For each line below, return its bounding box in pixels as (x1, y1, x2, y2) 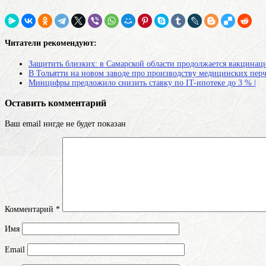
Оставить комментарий (5, 97, 106, 109)
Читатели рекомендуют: (5, 39, 97, 48)
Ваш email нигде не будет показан (5, 119, 126, 128)
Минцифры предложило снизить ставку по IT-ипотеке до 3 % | (28, 78, 256, 87)
